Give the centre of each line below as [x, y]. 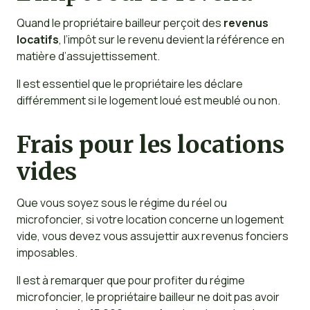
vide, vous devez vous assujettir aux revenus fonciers [152, 236]
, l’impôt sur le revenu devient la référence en [171, 40]
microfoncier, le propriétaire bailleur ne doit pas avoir [148, 297]
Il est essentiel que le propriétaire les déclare [129, 84]
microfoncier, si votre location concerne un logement [150, 219]
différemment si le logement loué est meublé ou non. [148, 101]
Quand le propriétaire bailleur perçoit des [120, 23]
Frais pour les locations [150, 145]
